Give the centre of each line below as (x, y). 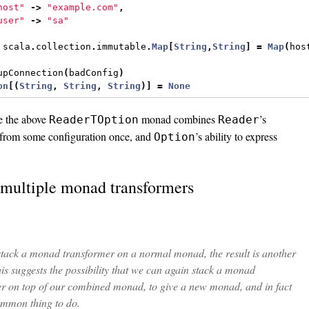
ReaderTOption (94, 119)
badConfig (94, 73)
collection (64, 47)
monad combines (178, 119)
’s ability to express (236, 136)
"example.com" (83, 8)
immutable (122, 47)
